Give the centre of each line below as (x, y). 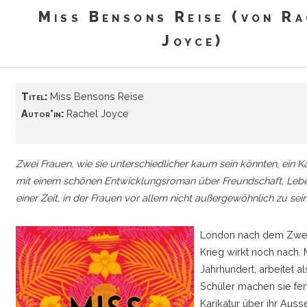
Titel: (34, 97)
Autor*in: (42, 114)
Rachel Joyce (96, 114)
